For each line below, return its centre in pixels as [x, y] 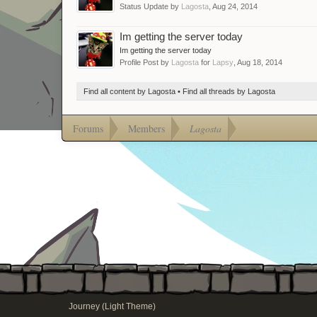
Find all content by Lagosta [129, 91]
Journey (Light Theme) [112, 306]
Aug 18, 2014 [260, 62]
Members [146, 128]
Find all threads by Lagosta [229, 91]
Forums [88, 128]
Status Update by [150, 6]
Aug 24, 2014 [235, 6]
